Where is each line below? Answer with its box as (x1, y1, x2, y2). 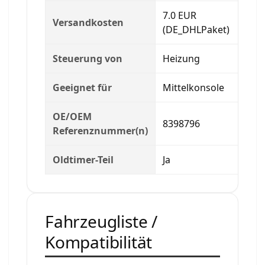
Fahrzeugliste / (45, 209, 158, 232)
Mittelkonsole (163, 80, 224, 94)
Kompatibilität (45, 230, 153, 253)
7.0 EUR (163, 8, 196, 22)
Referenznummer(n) (53, 124, 148, 137)
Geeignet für (53, 80, 112, 94)
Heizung (163, 51, 200, 65)
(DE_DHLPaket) (163, 22, 230, 36)
